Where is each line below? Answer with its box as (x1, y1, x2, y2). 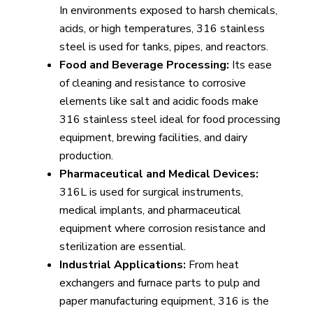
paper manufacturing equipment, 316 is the (59, 293, 269, 310)
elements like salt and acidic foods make (59, 94, 259, 110)
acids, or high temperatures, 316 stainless (59, 21, 265, 37)
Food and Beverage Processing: (59, 57, 229, 73)
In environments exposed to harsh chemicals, (59, 3, 277, 19)
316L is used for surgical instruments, (59, 184, 243, 201)
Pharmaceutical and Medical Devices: (59, 166, 259, 182)
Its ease (228, 57, 272, 73)
